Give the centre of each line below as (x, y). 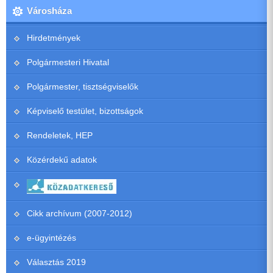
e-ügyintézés (51, 238)
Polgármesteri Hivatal (68, 62)
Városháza (49, 11)
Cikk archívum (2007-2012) (80, 214)
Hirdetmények (54, 38)
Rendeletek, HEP (60, 136)
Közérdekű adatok (62, 160)
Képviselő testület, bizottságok (85, 111)
